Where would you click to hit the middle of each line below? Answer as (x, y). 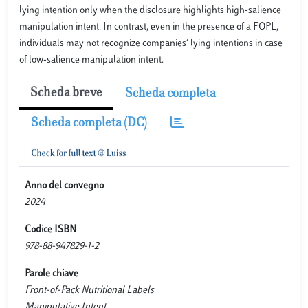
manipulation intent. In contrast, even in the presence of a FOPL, (149, 27)
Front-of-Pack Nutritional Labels (89, 290)
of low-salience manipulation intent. (91, 60)
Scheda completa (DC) (89, 123)
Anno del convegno (64, 186)
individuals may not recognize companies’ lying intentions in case (151, 43)
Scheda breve (66, 93)
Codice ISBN (51, 230)
